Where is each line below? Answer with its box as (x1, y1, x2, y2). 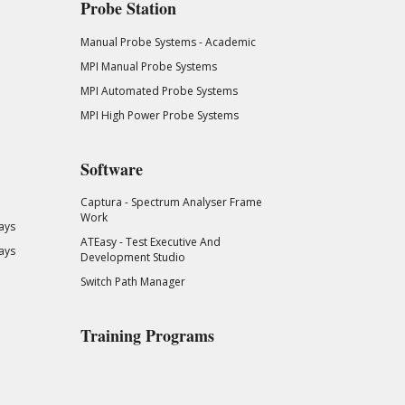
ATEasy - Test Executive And (80, 234, 221, 250)
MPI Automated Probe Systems (80, 82, 238, 99)
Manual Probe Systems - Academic (80, 33, 256, 50)
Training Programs (80, 324, 214, 348)
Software (80, 156, 143, 181)
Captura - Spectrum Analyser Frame (80, 194, 262, 211)
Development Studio (80, 250, 185, 266)
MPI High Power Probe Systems (80, 107, 239, 123)
